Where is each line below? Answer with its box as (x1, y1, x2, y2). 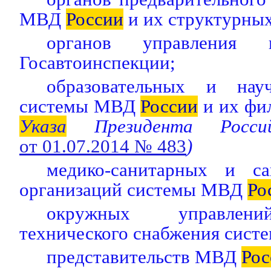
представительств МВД (47, 246, 241, 267)
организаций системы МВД (19, 179, 247, 200)
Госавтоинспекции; (19, 52, 175, 73)
